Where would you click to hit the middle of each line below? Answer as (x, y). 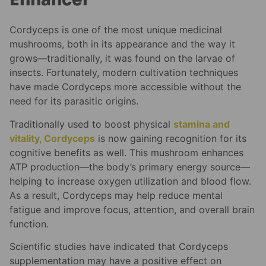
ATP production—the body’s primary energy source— (130, 167)
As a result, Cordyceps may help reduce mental (116, 195)
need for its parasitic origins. (74, 101)
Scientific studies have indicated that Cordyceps (119, 246)
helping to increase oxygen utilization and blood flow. (130, 181)
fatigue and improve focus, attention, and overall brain (132, 209)
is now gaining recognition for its (171, 138)
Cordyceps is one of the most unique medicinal (116, 30)
